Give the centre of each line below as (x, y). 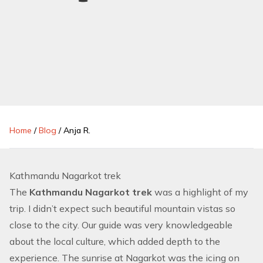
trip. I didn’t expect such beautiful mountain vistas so (122, 208)
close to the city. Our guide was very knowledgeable (121, 225)
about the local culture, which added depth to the (115, 241)
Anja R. (77, 130)
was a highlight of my (201, 192)
